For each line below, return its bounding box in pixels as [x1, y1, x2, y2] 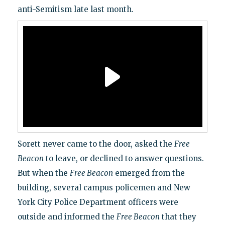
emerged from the [113, 168, 185, 178]
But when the [17, 168, 70, 178]
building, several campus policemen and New [17, 183, 190, 193]
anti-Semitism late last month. [17, 5, 134, 15]
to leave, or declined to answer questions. [43, 154, 204, 164]
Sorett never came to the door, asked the [17, 139, 174, 149]
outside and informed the [17, 212, 117, 222]
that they [159, 212, 196, 222]
